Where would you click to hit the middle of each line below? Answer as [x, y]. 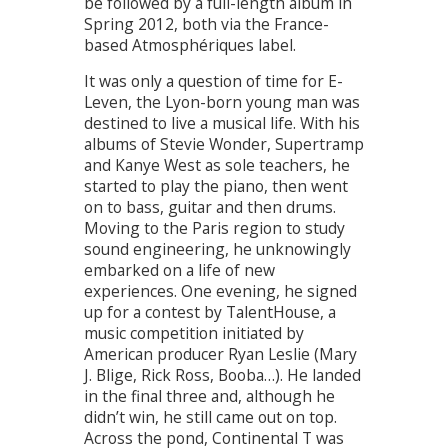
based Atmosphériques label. [190, 44]
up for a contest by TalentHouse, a [210, 312]
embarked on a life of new [179, 270]
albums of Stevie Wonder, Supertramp [224, 144]
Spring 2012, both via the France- [206, 23]
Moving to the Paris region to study [214, 228]
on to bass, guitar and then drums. [210, 207]
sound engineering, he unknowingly [217, 249]
